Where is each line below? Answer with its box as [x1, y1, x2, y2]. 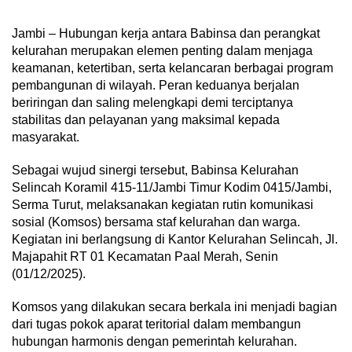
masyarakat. [12, 130, 79, 144]
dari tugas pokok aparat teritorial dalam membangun [12, 317, 301, 331]
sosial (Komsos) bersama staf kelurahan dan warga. [12, 214, 300, 229]
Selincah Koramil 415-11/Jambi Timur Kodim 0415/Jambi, [12, 180, 332, 194]
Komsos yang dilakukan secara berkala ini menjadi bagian [12, 299, 337, 313]
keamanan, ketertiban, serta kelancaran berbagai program [12, 60, 333, 75]
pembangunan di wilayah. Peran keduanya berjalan [12, 78, 299, 92]
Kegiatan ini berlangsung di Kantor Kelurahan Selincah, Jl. [12, 232, 338, 246]
